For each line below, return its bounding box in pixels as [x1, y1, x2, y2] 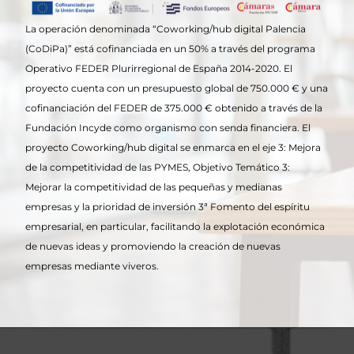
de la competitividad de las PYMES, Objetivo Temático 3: [25, 161, 291, 174]
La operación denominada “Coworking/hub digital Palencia [25, 23, 307, 36]
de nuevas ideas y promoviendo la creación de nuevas [25, 240, 281, 253]
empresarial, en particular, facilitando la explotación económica [25, 220, 326, 233]
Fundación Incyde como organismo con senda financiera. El [25, 122, 311, 134]
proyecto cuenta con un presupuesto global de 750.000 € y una [25, 82, 329, 95]
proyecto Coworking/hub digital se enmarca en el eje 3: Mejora [25, 141, 322, 154]
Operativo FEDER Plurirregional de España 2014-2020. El [25, 62, 293, 75]
